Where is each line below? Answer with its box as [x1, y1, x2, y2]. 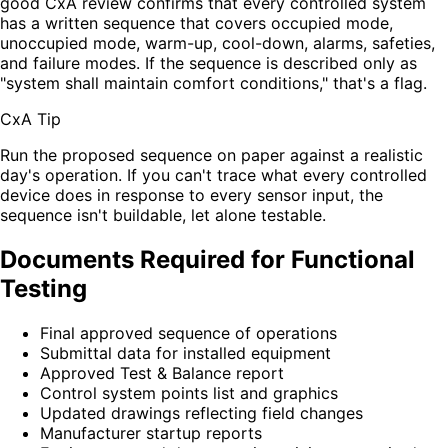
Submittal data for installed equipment [40, 342, 331, 363]
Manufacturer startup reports [40, 422, 262, 443]
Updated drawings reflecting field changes [40, 402, 363, 423]
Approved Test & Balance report [40, 362, 284, 383]
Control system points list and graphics [40, 382, 338, 403]
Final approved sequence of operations [40, 322, 337, 343]
